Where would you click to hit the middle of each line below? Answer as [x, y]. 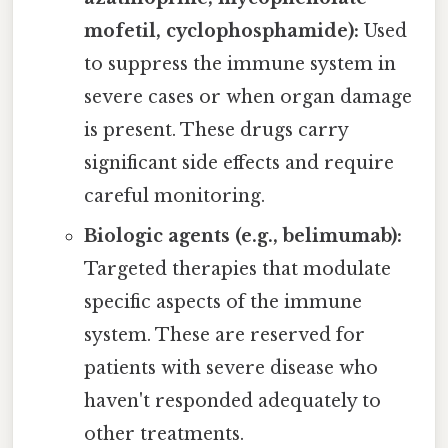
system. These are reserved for [224, 334]
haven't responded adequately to [232, 400]
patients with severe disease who [230, 367]
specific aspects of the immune [222, 301]
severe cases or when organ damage [247, 96]
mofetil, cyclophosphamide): [221, 30]
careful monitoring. [174, 195]
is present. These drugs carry [215, 129]
